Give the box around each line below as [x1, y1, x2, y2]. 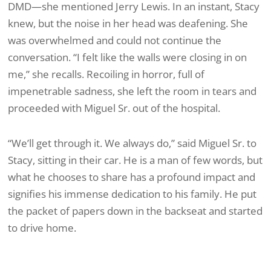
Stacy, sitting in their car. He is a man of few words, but [8, 152, 263, 167]
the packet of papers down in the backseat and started [8, 203, 263, 218]
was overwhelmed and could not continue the [8, 33, 221, 48]
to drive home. [8, 220, 76, 235]
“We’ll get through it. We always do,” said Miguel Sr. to [8, 135, 256, 150]
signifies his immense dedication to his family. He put [8, 186, 256, 201]
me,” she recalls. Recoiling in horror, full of [8, 67, 204, 82]
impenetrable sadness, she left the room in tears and [8, 84, 256, 99]
